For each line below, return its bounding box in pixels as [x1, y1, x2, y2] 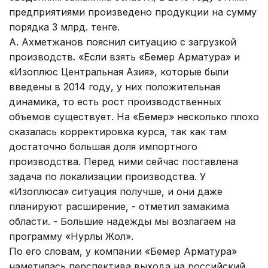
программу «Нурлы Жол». [9, 230, 133, 242]
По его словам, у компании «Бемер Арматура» [9, 245, 237, 257]
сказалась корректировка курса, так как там [9, 125, 227, 138]
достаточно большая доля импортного [9, 140, 197, 153]
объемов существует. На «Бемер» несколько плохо [9, 110, 259, 123]
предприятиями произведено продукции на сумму [9, 5, 257, 18]
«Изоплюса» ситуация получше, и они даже [9, 185, 223, 197]
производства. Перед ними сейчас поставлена [9, 155, 238, 167]
